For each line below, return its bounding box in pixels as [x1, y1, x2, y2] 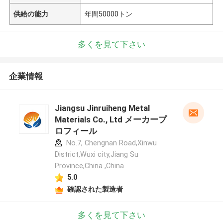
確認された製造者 [67, 185, 123, 193]
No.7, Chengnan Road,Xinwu [64, 139, 157, 147]
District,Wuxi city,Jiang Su [54, 150, 138, 159]
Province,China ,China [54, 162, 124, 170]
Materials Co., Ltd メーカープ [54, 114, 167, 125]
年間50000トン [85, 9, 133, 18]
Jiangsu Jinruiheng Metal [54, 103, 150, 113]
